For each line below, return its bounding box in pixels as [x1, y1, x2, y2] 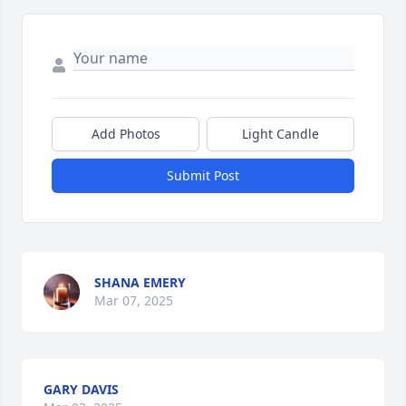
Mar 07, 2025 [94, 291, 173, 309]
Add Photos [91, 124, 160, 142]
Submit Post [167, 166, 239, 184]
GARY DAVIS [43, 380, 119, 398]
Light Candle [242, 124, 319, 142]
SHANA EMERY [94, 273, 186, 291]
